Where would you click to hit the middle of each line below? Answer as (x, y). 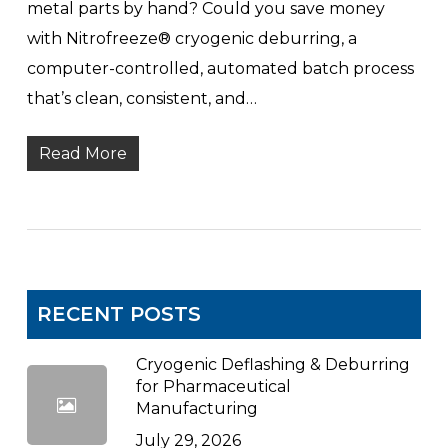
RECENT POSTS (118, 313)
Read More (82, 153)
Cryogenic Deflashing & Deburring (272, 364)
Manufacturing (196, 408)
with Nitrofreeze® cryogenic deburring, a (191, 38)
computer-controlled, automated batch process (220, 68)
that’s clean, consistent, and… (141, 98)
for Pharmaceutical (213, 386)
